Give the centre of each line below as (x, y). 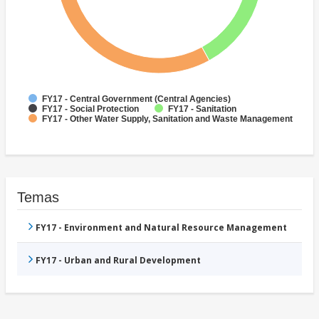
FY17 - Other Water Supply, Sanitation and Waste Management (167, 119)
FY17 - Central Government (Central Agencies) (136, 99)
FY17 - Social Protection (90, 109)
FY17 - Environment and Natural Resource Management (161, 228)
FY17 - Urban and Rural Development (118, 261)
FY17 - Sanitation (202, 109)
